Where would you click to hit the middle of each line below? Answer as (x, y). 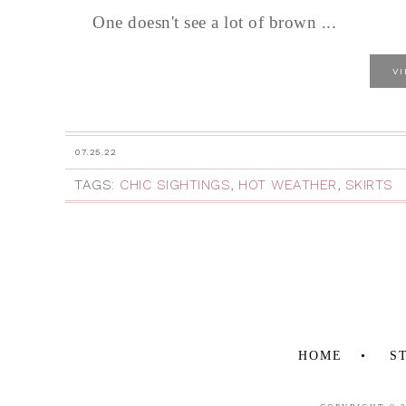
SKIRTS (369, 185)
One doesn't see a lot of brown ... (214, 22)
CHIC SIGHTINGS (175, 185)
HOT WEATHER (288, 185)
